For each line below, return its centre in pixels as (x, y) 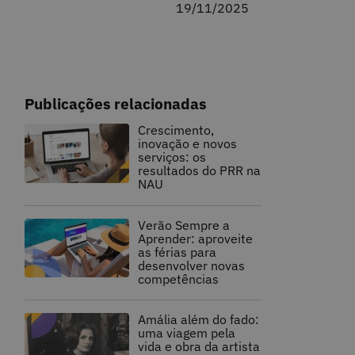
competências (179, 279)
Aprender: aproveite (196, 238)
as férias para (177, 252)
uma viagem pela (187, 333)
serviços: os (172, 157)
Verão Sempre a (184, 225)
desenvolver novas (192, 265)
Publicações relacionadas (115, 103)
